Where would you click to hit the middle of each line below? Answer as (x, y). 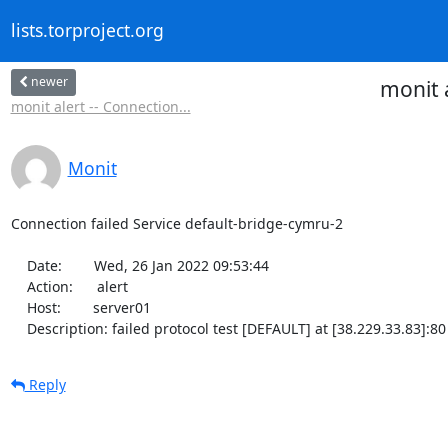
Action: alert (18, 286)
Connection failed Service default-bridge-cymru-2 (176, 223)
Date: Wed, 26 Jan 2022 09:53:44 (18, 265)
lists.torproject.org (87, 30)
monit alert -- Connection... (100, 106)
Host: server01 (18, 307)
